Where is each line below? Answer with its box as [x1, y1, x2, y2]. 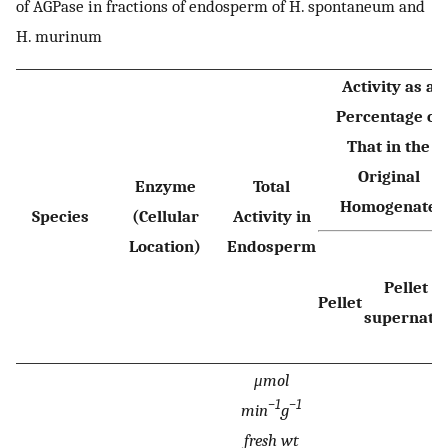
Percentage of [335, 105, 442, 126]
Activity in [232, 205, 311, 226]
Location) [129, 235, 201, 256]
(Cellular [131, 205, 199, 226]
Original [357, 165, 420, 186]
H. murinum [16, 26, 102, 47]
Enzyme [134, 175, 196, 196]
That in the [347, 135, 430, 156]
